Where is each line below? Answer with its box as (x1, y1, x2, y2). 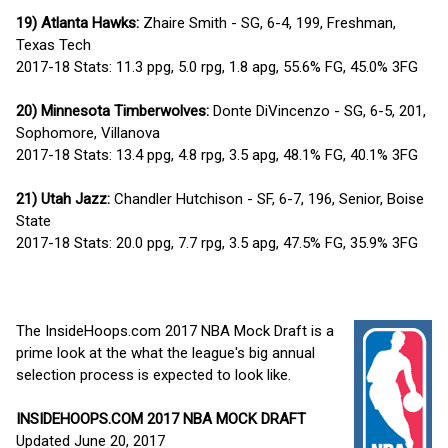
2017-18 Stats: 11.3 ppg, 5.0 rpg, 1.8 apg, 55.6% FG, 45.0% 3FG (16, 57, 418, 76)
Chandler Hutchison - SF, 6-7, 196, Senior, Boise (110, 189, 424, 208)
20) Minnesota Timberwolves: (16, 101, 209, 120)
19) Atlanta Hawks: (16, 13, 139, 32)
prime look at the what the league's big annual (16, 343, 315, 362)
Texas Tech (16, 35, 91, 54)
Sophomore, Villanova (16, 123, 160, 142)
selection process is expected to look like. (16, 365, 291, 384)
